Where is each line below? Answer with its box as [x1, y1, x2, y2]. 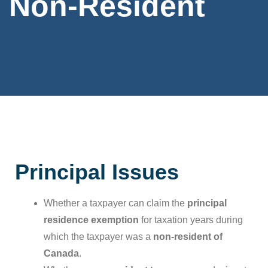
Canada [44, 248, 79, 258]
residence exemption [44, 215, 139, 225]
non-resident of [153, 232, 223, 242]
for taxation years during [139, 215, 243, 225]
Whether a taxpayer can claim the [44, 198, 187, 208]
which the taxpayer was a [44, 232, 153, 242]
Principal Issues [15, 160, 179, 184]
